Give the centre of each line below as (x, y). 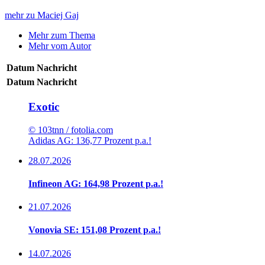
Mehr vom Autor (60, 46)
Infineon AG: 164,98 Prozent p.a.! (96, 183)
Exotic (44, 106)
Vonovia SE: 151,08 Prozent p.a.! (95, 230)
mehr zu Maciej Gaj (42, 15)
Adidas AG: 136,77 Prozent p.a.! (90, 140)
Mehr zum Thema (62, 35)
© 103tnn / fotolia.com (71, 130)
